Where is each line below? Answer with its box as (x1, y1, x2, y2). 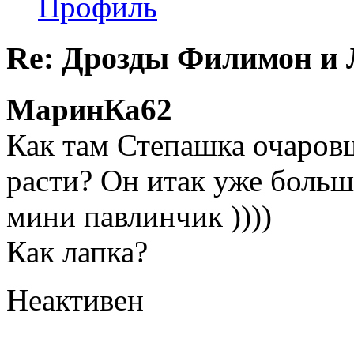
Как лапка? (6, 234, 148, 269)
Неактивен (6, 282, 144, 317)
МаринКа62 (6, 92, 172, 126)
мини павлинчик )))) (6, 198, 272, 233)
